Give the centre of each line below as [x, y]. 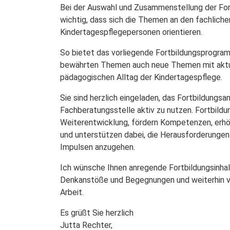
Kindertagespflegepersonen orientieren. [131, 32]
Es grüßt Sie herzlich [97, 213]
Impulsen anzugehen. [98, 147]
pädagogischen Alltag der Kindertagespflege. [141, 78]
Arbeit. [72, 193]
